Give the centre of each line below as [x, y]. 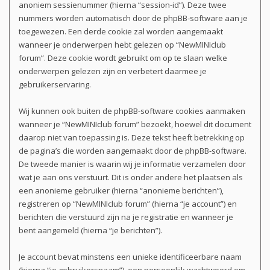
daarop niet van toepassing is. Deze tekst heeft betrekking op [132, 138]
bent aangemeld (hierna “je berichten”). [90, 231]
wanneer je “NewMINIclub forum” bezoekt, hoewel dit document [135, 124]
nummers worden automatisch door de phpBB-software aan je [133, 18]
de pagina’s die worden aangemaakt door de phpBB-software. [133, 151]
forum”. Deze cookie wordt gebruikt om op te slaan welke [123, 58]
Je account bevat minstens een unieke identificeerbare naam [130, 257]
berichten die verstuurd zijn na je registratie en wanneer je [126, 217]
